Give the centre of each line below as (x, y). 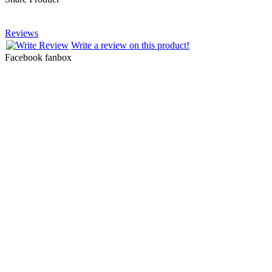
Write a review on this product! (130, 45)
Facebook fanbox (38, 57)
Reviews (22, 33)
